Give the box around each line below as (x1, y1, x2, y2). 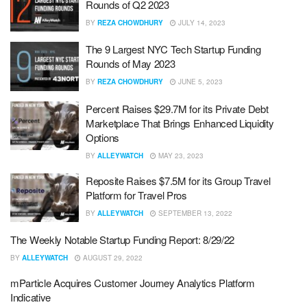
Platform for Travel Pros (86, 187, 187, 202)
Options (86, 130, 119, 145)
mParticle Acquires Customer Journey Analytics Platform (10, 275, 255, 290)
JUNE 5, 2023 (176, 77, 223, 86)
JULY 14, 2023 (176, 17, 225, 27)
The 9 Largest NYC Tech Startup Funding (86, 42, 261, 56)
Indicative (10, 290, 51, 304)
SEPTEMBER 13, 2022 (156, 208, 232, 218)
